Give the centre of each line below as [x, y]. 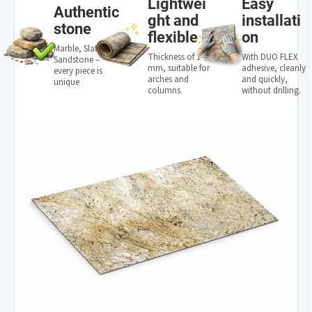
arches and [168, 80]
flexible [172, 38]
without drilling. [271, 91]
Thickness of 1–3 [178, 57]
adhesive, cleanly [273, 69]
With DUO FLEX [270, 57]
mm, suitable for [178, 69]
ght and [173, 21]
